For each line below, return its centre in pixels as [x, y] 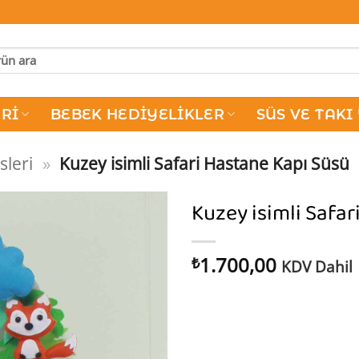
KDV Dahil [317, 266]
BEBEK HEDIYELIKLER [137, 114]
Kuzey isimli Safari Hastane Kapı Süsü [204, 163]
